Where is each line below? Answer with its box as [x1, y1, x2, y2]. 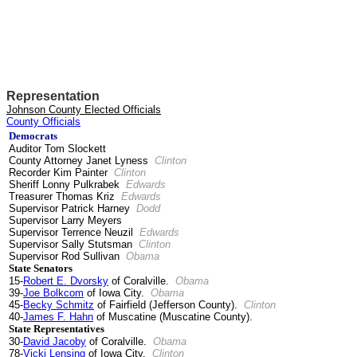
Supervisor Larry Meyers [9, 214, 122, 226]
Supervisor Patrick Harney [9, 202, 136, 214]
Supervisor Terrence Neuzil [9, 226, 139, 238]
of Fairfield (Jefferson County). [94, 299, 244, 311]
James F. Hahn [23, 311, 93, 323]
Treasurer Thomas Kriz [9, 190, 121, 202]
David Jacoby [23, 335, 86, 347]
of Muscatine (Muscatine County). [93, 311, 253, 323]
